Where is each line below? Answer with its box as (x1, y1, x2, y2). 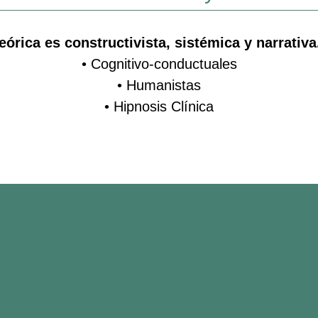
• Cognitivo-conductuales (81, 55, 237, 72)
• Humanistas (117, 77, 201, 93)
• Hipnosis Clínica (104, 98, 214, 114)
